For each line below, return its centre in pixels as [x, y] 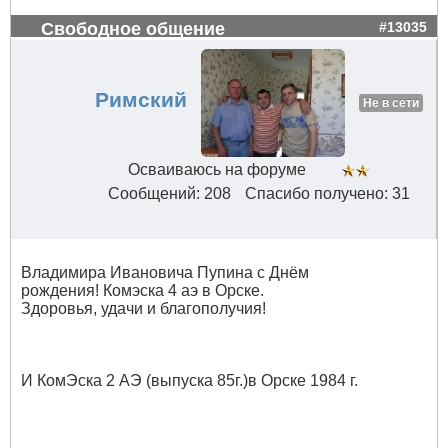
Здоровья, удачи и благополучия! [143, 309]
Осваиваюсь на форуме [216, 170]
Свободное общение [133, 29]
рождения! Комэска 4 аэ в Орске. [142, 291]
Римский [140, 100]
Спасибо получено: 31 [327, 194]
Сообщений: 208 [169, 194]
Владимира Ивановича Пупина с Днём [165, 273]
